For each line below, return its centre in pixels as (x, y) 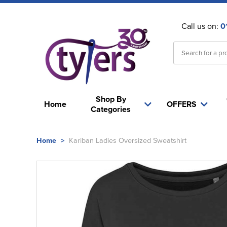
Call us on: (201, 26)
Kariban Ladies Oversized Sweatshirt (127, 140)
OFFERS (181, 104)
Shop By (111, 99)
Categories (111, 109)
